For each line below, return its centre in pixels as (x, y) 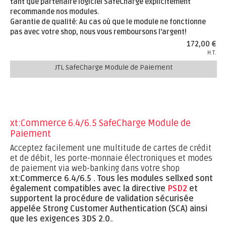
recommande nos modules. (55, 12)
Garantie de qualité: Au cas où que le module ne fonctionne (108, 22)
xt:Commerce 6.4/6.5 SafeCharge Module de (100, 123)
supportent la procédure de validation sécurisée (102, 199)
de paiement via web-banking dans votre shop (95, 168)
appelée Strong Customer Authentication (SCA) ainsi (109, 209)
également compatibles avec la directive (89, 189)
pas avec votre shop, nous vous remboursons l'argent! (98, 32)
